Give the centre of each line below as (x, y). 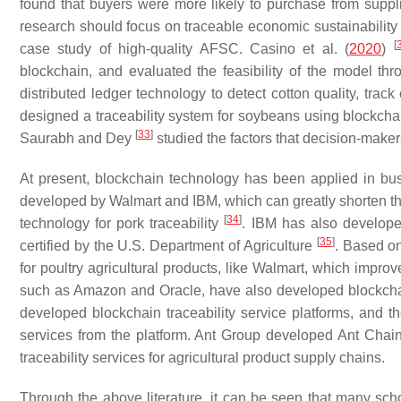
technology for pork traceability (122, 223)
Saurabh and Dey (77, 138)
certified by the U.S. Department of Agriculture (168, 246)
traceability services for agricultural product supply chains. (202, 358)
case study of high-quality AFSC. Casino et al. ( (185, 49)
